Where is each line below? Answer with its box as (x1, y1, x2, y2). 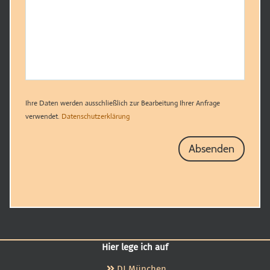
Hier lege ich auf (102, 242, 168, 253)
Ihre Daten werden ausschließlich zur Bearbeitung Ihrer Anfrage (25, 98, 220, 108)
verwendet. (25, 111, 61, 121)
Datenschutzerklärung (61, 111, 130, 121)
